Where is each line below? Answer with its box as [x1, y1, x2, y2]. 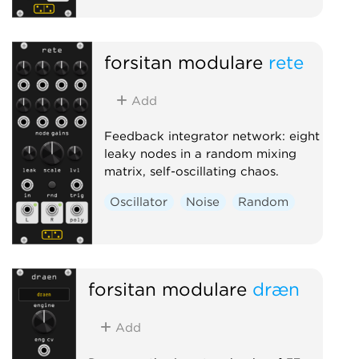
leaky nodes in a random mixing [103, 146, 296, 161]
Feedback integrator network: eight [103, 128, 320, 143]
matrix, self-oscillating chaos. [103, 163, 279, 179]
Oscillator [110, 194, 168, 209]
